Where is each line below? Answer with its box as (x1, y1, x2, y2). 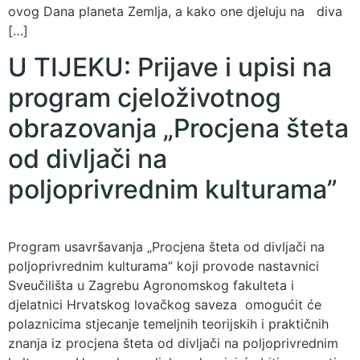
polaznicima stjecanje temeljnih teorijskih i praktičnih (8, 315, 329, 332)
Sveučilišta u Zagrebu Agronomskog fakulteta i (8, 276, 294, 293)
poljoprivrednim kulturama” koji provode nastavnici (8, 257, 319, 274)
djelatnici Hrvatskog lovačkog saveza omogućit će (8, 296, 321, 313)
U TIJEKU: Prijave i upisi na (8, 51, 332, 83)
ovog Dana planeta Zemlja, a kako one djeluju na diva (8, 3, 342, 20)
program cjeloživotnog (8, 81, 281, 113)
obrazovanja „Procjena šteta (8, 112, 349, 144)
